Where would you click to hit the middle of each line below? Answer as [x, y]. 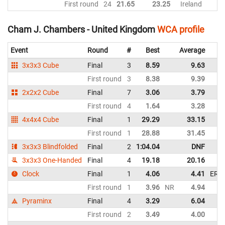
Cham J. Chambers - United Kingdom [81, 30]
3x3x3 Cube [40, 66]
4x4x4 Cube [40, 120]
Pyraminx [36, 201]
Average [192, 50]
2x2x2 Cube [40, 93]
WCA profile [181, 30]
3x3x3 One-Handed [51, 160]
